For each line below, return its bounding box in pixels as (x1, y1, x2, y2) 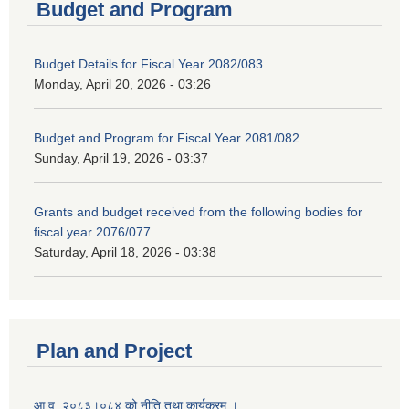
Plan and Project (37, 339, 192, 362)
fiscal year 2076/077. (34, 225, 154, 240)
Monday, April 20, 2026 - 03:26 (34, 77, 211, 92)
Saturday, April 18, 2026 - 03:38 (34, 245, 216, 260)
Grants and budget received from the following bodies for (34, 204, 362, 220)
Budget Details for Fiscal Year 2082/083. (34, 57, 267, 72)
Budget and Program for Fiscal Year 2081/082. (34, 131, 303, 146)
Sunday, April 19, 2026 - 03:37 (34, 151, 208, 166)
